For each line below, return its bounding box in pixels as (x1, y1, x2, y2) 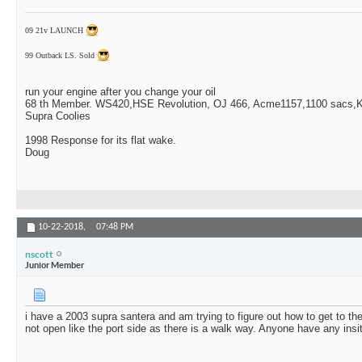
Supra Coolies (25, 110, 90, 123)
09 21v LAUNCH (25, 26, 83, 36)
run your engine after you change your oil (25, 86, 216, 99)
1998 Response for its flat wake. (25, 134, 176, 147)
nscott (25, 248, 53, 259)
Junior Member (25, 259, 84, 270)
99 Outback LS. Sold (25, 51, 95, 61)
